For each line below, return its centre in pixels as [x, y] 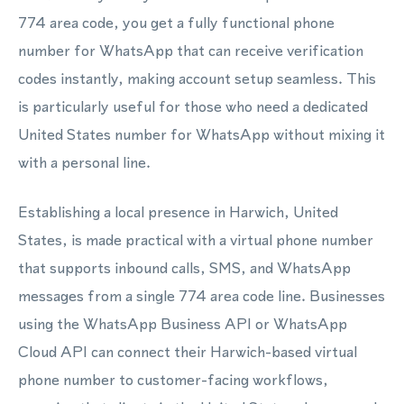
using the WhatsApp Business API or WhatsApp [183, 324]
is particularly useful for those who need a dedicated [193, 106]
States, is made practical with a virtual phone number [196, 240]
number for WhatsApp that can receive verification [191, 50]
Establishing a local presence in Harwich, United [178, 212]
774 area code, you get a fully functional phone [176, 23]
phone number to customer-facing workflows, [173, 380]
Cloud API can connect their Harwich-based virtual [188, 352]
